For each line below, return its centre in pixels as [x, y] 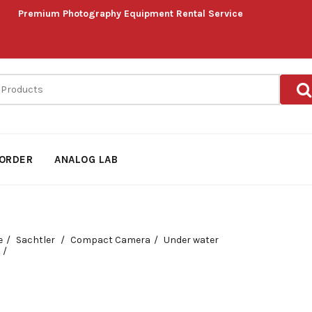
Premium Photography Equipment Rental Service [131, 14]
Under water [191, 240]
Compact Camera [110, 240]
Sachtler [36, 240]
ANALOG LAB [86, 159]
